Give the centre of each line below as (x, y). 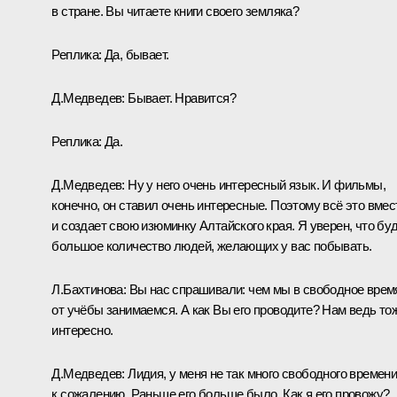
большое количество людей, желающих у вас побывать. (212, 245)
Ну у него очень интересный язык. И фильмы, (255, 184)
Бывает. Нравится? (180, 97)
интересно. (82, 330)
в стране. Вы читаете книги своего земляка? (175, 11)
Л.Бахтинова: (89, 289)
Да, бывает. (137, 54)
